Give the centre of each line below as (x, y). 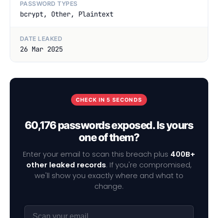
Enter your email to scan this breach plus (97, 154)
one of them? (109, 137)
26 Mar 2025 (41, 49)
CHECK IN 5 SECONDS (109, 100)
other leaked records (66, 165)
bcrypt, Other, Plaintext (67, 14)
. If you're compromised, (149, 165)
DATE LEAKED (41, 39)
